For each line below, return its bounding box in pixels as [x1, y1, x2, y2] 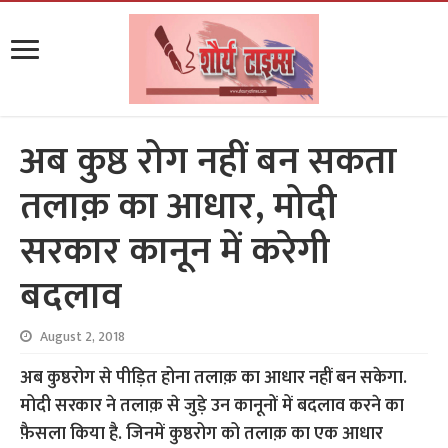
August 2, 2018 [40, 326, 126, 348]
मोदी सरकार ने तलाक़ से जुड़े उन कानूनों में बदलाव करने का [20, 391, 405, 421]
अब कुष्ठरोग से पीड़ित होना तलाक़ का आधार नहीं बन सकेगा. [20, 363, 408, 393]
